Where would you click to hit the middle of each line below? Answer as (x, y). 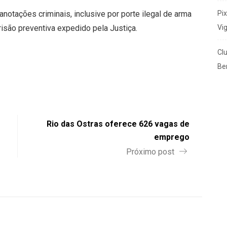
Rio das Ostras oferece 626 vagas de (118, 124)
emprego (172, 137)
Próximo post (151, 152)
